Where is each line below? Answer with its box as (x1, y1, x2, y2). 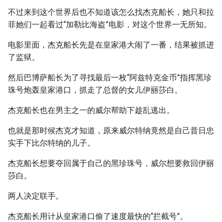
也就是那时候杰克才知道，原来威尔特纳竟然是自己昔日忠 (8, 126, 214, 135)
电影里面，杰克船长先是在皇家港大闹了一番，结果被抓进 (8, 40, 214, 50)
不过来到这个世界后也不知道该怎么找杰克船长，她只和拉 (8, 7, 214, 17)
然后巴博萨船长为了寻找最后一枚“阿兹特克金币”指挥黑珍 (8, 73, 212, 82)
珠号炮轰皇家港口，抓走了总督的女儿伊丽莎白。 (8, 85, 182, 95)
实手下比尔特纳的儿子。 (8, 138, 95, 148)
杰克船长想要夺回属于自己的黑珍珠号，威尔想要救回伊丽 (8, 159, 214, 168)
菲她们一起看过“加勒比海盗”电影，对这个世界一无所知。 (8, 20, 212, 29)
